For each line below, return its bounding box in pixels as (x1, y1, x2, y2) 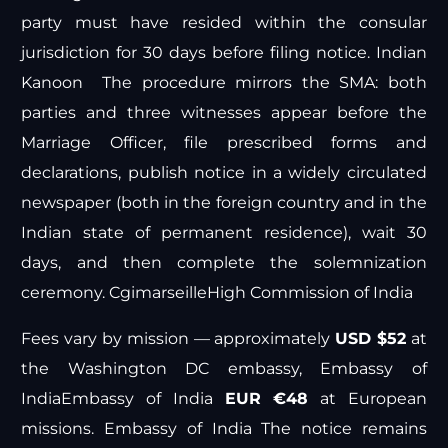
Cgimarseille (109, 283, 208, 303)
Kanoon (21, 73, 93, 93)
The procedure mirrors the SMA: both (92, 73, 427, 93)
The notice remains (251, 419, 427, 439)
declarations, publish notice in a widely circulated (21, 163, 427, 183)
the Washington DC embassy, (21, 359, 321, 379)
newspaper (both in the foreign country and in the (21, 193, 427, 213)
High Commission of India (207, 283, 414, 303)
